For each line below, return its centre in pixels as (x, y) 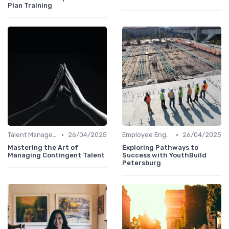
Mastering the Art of (43, 148)
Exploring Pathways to (160, 148)
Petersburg (142, 163)
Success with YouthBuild (164, 155)
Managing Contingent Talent (56, 155)
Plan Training (30, 6)
